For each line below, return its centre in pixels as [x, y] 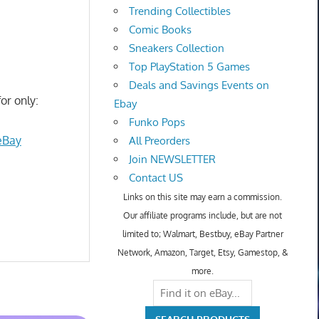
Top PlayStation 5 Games [190, 67]
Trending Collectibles [180, 11]
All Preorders [160, 141]
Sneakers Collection [177, 48]
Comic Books [161, 30]
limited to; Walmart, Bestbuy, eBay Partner [203, 234]
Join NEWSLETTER [173, 159]
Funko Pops [157, 122]
